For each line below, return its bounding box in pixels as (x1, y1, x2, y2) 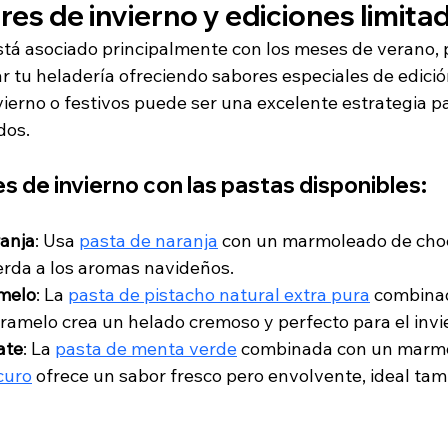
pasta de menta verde (55, 337, 237, 361)
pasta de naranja (79, 229, 218, 253)
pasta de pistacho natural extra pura (68, 283, 370, 307)
